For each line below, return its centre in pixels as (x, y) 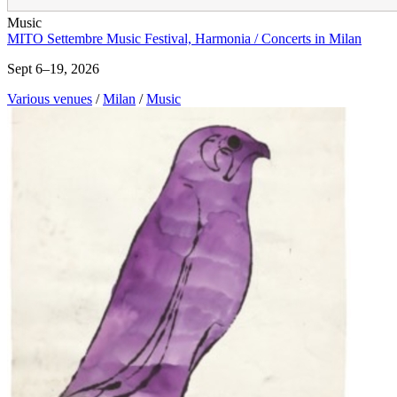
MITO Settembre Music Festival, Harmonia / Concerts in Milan (184, 39)
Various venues (50, 99)
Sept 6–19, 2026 (53, 69)
